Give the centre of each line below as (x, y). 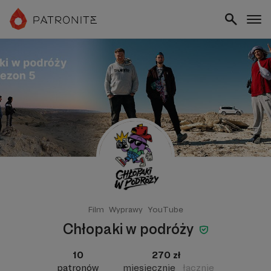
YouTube (165, 209)
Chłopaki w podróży (129, 229)
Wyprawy (126, 209)
